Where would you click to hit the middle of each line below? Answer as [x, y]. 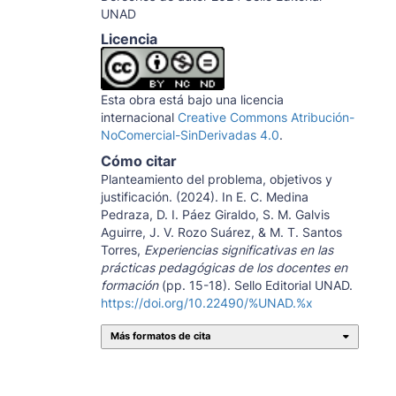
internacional [139, 117]
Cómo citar [138, 160]
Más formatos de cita [161, 336]
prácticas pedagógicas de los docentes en [224, 267]
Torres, [122, 249]
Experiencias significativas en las [238, 249]
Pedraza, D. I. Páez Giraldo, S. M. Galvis [215, 214]
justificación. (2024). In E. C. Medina [204, 196]
